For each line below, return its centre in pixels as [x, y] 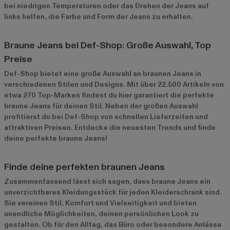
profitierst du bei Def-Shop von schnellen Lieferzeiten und [106, 117]
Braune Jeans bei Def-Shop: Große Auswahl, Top [108, 45]
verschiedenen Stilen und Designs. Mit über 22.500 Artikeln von [114, 84]
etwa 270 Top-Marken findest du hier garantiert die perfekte [109, 95]
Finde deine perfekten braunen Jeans [84, 167]
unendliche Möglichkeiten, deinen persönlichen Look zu [101, 214]
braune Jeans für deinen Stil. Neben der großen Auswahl [101, 106]
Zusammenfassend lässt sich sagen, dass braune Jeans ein [107, 181]
